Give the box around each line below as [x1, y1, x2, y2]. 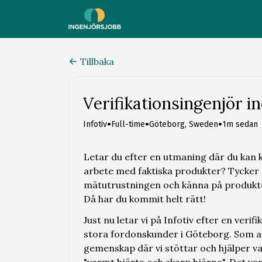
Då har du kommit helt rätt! [84, 193, 206, 205]
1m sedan [222, 119, 258, 129]
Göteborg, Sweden [149, 119, 218, 129]
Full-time [111, 119, 145, 129]
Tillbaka [80, 56, 114, 67]
